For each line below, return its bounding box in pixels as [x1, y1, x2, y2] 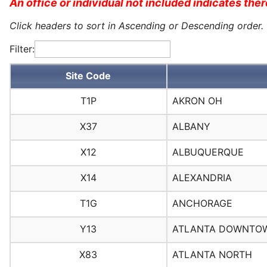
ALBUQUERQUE [172, 146, 244, 159]
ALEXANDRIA [172, 172, 232, 184]
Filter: [10, 43, 35, 55]
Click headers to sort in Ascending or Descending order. [10, 20, 263, 32]
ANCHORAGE [172, 197, 232, 210]
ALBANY [172, 120, 210, 133]
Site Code [66, 69, 111, 82]
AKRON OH [172, 95, 222, 107]
